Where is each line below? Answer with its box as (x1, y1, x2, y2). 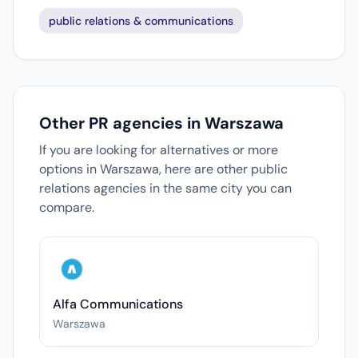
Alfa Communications (53, 296, 183, 312)
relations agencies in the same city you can (39, 180, 292, 197)
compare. (39, 199, 94, 216)
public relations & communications (49, 14, 233, 28)
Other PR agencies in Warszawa (39, 113, 284, 133)
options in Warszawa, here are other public (39, 161, 288, 177)
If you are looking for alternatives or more (39, 141, 278, 158)
